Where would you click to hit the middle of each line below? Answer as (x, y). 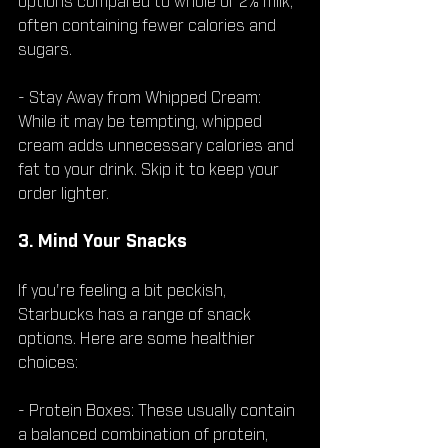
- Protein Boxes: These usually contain (158, 410)
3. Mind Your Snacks (102, 241)
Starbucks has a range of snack (136, 314)
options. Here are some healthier (138, 338)
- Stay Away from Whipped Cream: (141, 97)
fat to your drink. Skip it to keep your (150, 169)
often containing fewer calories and (149, 25)
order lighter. (63, 193)
